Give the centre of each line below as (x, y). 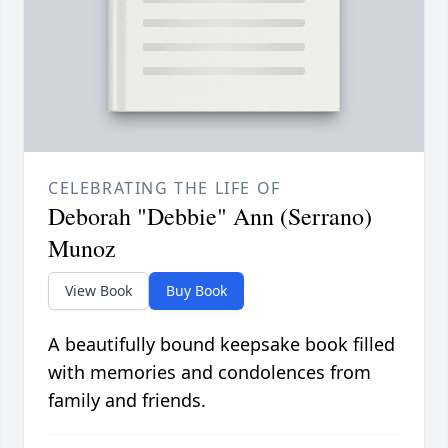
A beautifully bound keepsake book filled (221, 344)
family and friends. (127, 400)
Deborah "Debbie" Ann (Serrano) (210, 216)
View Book (98, 291)
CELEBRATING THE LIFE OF (164, 188)
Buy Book (196, 291)
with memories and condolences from (209, 372)
